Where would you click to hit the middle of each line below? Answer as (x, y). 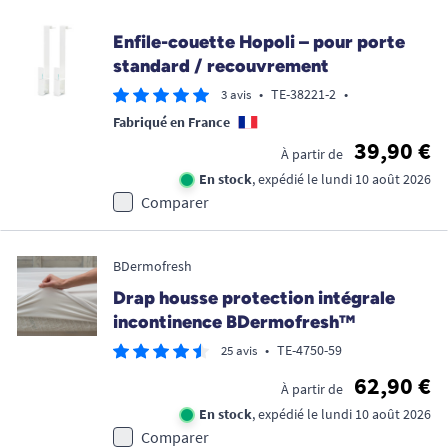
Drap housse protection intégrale (254, 298)
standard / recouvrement (221, 66)
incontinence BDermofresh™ (234, 322)
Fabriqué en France (171, 122)
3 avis (236, 95)
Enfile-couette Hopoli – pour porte (259, 42)
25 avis (239, 351)
